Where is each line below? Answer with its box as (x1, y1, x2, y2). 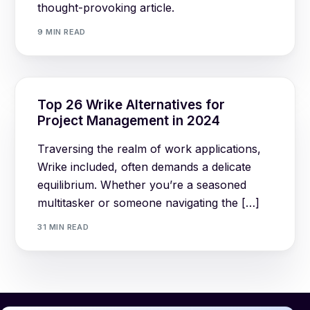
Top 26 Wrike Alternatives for (37, 97, 226, 113)
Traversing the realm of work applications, (37, 142, 262, 156)
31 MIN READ (37, 221, 89, 232)
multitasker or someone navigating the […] (37, 196, 260, 210)
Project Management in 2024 (37, 113, 221, 129)
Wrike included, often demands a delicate (37, 160, 252, 174)
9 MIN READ (37, 26, 86, 37)
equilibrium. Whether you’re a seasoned (37, 178, 247, 192)
